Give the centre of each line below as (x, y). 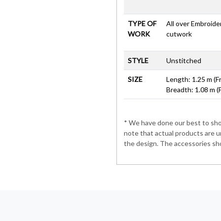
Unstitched (184, 60)
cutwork (179, 34)
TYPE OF (142, 23)
